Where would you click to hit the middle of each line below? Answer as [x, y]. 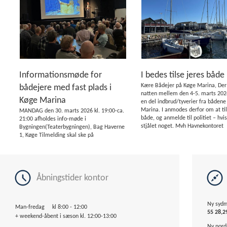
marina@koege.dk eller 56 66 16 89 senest [72, 143]
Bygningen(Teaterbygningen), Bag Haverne [72, 127]
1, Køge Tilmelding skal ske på [57, 135]
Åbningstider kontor [72, 178]
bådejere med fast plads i [66, 88]
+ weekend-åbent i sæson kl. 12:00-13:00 [65, 216]
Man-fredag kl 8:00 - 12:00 [50, 207]
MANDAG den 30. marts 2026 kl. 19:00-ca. [72, 111]
